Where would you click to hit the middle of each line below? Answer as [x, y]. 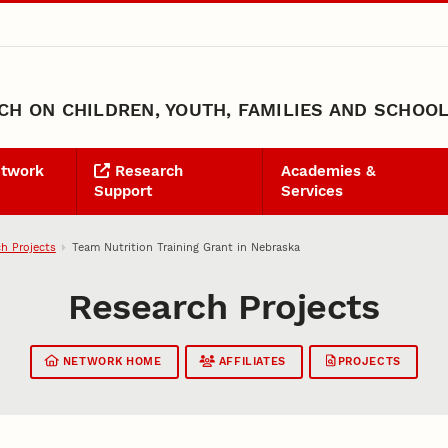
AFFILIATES [250, 362]
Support [123, 191]
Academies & [328, 171]
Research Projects [224, 307]
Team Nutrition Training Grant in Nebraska [186, 246]
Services [311, 191]
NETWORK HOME [110, 362]
